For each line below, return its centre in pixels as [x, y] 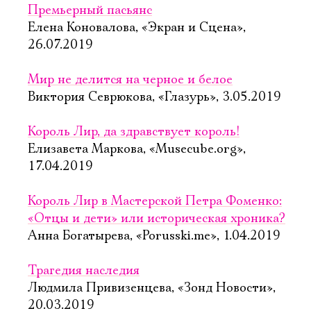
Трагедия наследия [84, 271]
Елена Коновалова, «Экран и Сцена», [137, 28]
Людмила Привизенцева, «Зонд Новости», [152, 288]
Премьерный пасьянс [90, 10]
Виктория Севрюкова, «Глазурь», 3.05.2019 [154, 97]
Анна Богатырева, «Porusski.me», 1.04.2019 [154, 236]
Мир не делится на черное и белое [130, 80]
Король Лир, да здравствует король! [134, 132]
